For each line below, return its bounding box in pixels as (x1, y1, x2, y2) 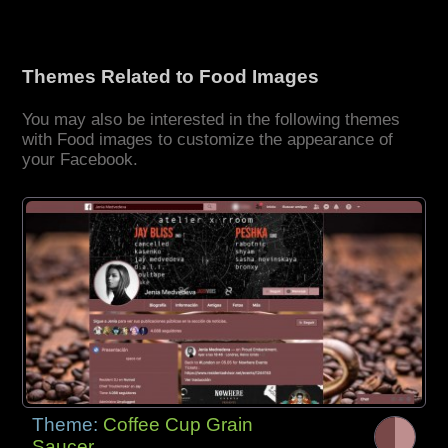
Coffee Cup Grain (103, 413, 254, 435)
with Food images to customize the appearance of (22, 130, 394, 150)
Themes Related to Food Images (22, 66, 320, 88)
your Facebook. (22, 150, 139, 170)
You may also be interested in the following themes (22, 110, 401, 130)
